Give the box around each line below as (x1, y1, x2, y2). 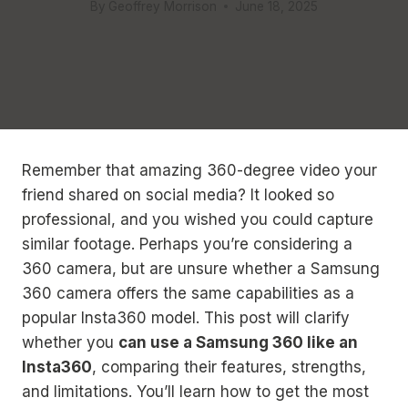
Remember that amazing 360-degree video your (22, 161, 377, 179)
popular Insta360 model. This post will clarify (22, 309, 350, 327)
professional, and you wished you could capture (22, 210, 373, 229)
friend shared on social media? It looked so (22, 186, 334, 204)
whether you (22, 333, 118, 352)
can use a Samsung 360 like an (118, 333, 358, 352)
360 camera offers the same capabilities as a (22, 284, 354, 302)
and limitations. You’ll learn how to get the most (22, 382, 369, 401)
